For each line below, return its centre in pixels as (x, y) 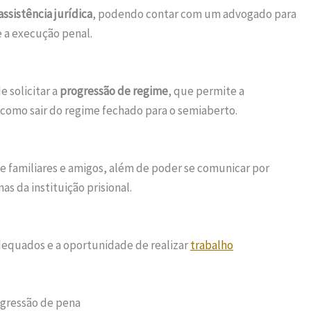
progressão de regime (114, 91)
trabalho (212, 245)
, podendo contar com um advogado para (194, 14)
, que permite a (206, 91)
